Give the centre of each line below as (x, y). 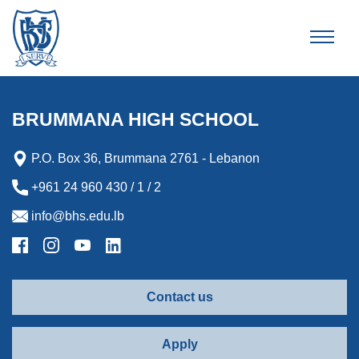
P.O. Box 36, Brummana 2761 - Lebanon (144, 158)
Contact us (179, 296)
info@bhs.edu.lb (76, 216)
